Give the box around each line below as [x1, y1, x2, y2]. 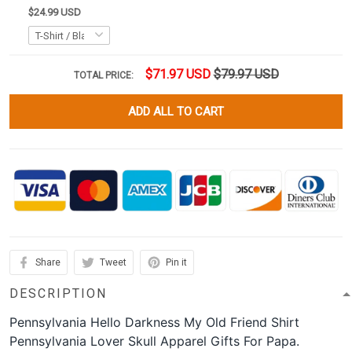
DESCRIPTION [9, 286, 107, 302]
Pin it [166, 257, 187, 269]
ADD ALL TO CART [128, 104, 224, 119]
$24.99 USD [28, 6, 81, 19]
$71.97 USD [145, 67, 211, 82]
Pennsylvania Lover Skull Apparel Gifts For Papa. [9, 333, 299, 350]
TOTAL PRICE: [73, 70, 136, 82]
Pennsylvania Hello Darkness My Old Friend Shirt [9, 314, 299, 331]
